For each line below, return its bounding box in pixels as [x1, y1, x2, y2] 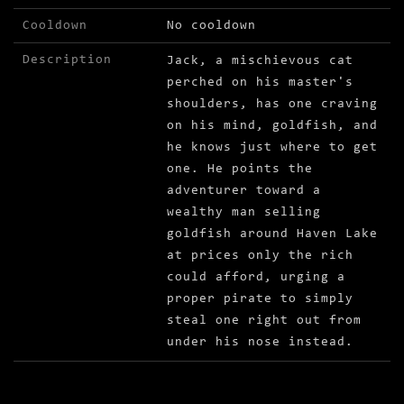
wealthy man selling [167, 206, 321, 220]
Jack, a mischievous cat [167, 54, 353, 69]
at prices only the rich [167, 249, 353, 263]
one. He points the [167, 162, 313, 177]
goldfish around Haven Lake [167, 227, 378, 242]
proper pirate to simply [167, 292, 353, 307]
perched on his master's [167, 76, 353, 90]
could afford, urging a [167, 271, 345, 285]
